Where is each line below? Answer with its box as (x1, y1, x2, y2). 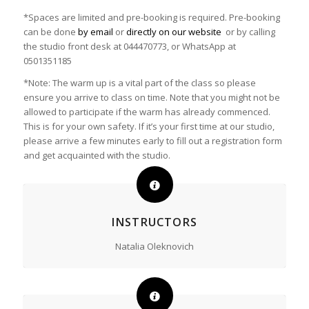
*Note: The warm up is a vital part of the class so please (23, 77, 256, 90)
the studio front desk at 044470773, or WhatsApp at (23, 40, 236, 53)
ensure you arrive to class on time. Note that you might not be (23, 91, 280, 104)
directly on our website (126, 26, 221, 39)
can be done (23, 26, 78, 39)
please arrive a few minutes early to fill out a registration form (23, 134, 282, 148)
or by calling (221, 26, 275, 39)
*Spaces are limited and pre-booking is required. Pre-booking (23, 11, 280, 24)
